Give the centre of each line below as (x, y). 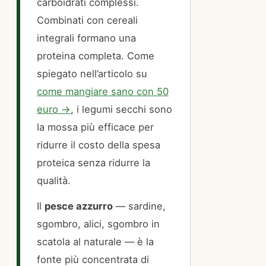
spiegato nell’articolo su (92, 74)
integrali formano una (86, 38)
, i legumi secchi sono (121, 110)
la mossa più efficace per (95, 127)
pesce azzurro (79, 206)
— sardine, (139, 206)
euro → (54, 110)
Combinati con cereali (87, 20)
